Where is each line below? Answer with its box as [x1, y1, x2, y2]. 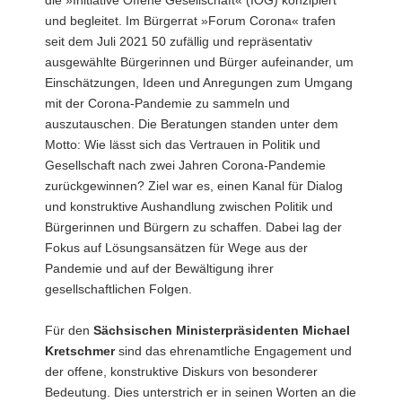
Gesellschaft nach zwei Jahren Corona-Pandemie [45, 157, 326, 172]
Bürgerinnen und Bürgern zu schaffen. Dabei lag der [45, 219, 342, 234]
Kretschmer [45, 343, 115, 358]
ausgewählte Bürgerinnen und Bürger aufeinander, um [45, 54, 354, 69]
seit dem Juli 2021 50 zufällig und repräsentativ [45, 33, 312, 48]
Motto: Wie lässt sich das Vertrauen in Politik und [45, 136, 320, 152]
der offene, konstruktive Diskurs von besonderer [45, 363, 318, 379]
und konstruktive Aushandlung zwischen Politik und [45, 198, 333, 214]
